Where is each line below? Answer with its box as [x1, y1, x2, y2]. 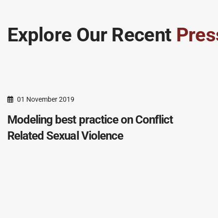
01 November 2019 [17, 95, 74, 103]
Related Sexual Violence [7, 129, 123, 143]
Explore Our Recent [7, 23, 176, 46]
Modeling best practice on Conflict [7, 113, 173, 127]
